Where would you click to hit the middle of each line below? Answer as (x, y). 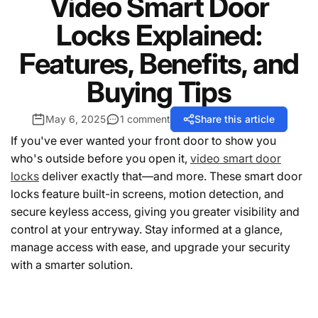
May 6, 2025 (75, 119)
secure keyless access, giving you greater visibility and (155, 211)
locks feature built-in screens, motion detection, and (147, 193)
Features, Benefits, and (159, 63)
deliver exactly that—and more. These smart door (171, 176)
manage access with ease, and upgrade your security (150, 247)
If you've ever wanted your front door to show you (143, 140)
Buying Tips (159, 92)
